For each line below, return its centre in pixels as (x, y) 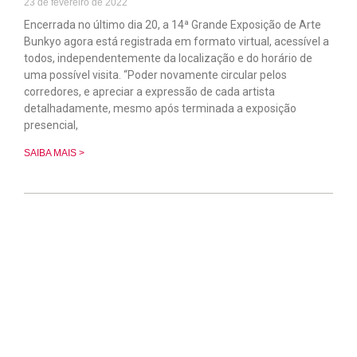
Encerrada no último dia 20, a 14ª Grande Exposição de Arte (173, 24)
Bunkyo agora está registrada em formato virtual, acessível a (177, 41)
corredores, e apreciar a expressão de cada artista (149, 91)
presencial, (51, 125)
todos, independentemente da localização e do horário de (168, 58)
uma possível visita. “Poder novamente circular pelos (155, 75)
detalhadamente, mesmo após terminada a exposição (160, 108)
